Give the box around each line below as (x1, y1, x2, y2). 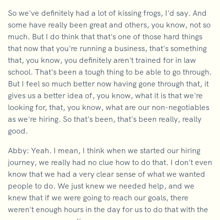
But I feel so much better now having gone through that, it (8, 79, 209, 88)
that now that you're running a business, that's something (8, 43, 207, 53)
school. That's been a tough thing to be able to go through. (8, 67, 212, 77)
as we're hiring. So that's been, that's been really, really (8, 114, 201, 124)
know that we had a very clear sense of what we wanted (8, 169, 205, 179)
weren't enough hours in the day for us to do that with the (8, 204, 208, 214)
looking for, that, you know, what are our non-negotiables (8, 102, 209, 112)
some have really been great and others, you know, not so (8, 20, 211, 29)
